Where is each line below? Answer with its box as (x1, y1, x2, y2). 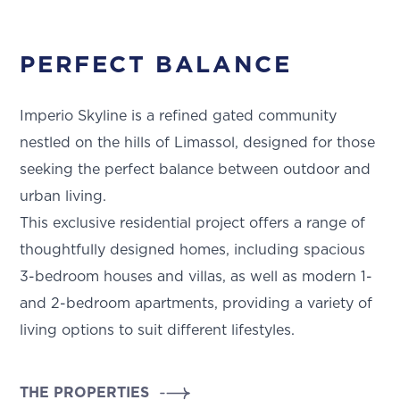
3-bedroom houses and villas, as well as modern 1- (20, 270, 373, 285)
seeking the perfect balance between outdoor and (20, 162, 371, 178)
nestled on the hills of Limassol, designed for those (20, 136, 376, 151)
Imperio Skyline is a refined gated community (20, 109, 337, 124)
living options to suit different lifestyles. (20, 323, 296, 338)
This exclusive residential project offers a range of (20, 216, 366, 231)
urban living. (20, 189, 107, 204)
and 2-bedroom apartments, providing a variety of (20, 296, 373, 312)
